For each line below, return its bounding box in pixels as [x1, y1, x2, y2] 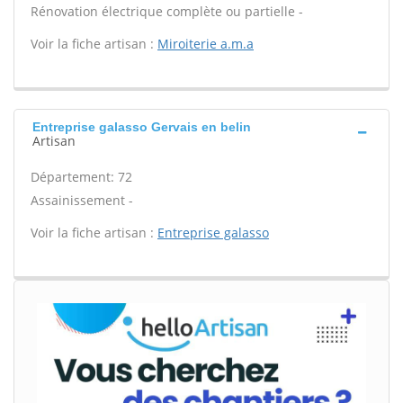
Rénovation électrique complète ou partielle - [31, 3, 303, 20]
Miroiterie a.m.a [157, 35, 254, 52]
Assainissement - [31, 192, 133, 209]
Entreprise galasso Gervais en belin [32, 120, 251, 134]
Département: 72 [31, 168, 132, 185]
